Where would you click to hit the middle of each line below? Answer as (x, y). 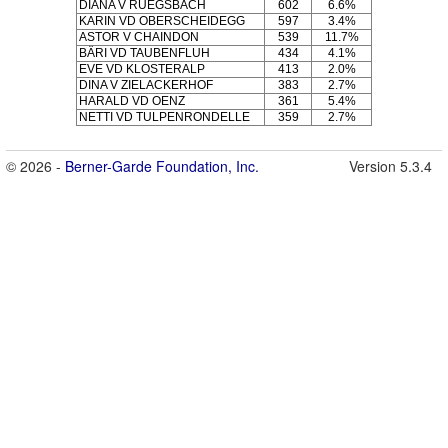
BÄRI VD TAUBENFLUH (144, 52)
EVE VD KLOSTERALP (142, 68)
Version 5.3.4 (390, 165)
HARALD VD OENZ (132, 100)
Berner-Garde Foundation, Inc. (162, 165)
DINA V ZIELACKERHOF (146, 84)
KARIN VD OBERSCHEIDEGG (162, 20)
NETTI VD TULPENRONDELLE (164, 116)
